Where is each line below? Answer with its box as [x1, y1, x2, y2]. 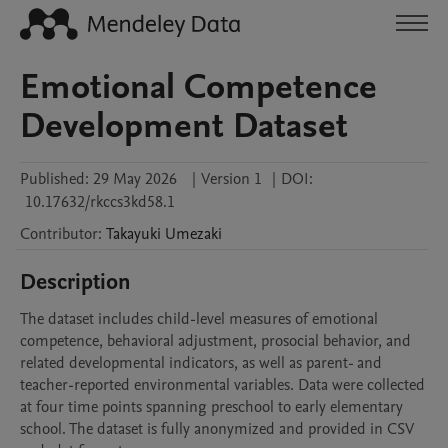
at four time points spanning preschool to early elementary [20, 396, 403, 418]
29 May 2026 [93, 168, 177, 190]
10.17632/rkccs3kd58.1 [25, 191, 175, 213]
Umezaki [165, 223, 222, 245]
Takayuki [106, 223, 161, 245]
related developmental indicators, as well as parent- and [20, 352, 382, 374]
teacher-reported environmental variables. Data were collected [20, 374, 425, 396]
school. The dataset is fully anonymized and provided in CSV [20, 418, 414, 440]
